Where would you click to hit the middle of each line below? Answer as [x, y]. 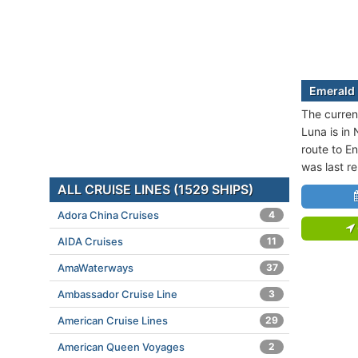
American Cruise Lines [113, 320]
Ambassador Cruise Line [117, 294]
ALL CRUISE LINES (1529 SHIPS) [155, 189]
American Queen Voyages [121, 347]
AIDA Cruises [90, 241]
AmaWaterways [95, 268]
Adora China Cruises [108, 215]
